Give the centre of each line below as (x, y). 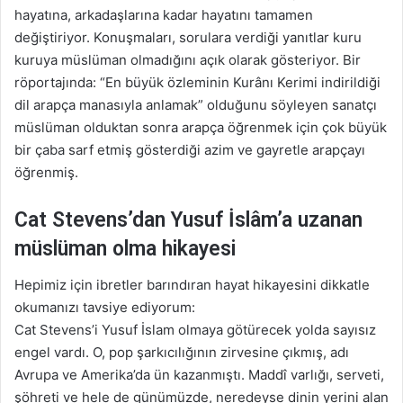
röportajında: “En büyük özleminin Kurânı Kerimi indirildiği (197, 82)
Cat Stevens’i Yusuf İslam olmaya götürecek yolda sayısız (195, 330)
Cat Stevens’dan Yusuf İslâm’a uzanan (188, 219)
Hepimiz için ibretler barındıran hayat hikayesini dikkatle (192, 285)
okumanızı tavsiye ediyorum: (105, 308)
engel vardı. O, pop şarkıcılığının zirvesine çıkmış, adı (182, 353)
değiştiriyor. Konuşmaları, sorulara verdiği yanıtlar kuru (188, 37)
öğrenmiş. (46, 172)
